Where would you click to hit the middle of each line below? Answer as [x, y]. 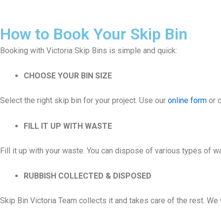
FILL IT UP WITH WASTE [68, 126]
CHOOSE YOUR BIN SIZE [68, 76]
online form [187, 101]
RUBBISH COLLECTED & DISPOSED [88, 176]
